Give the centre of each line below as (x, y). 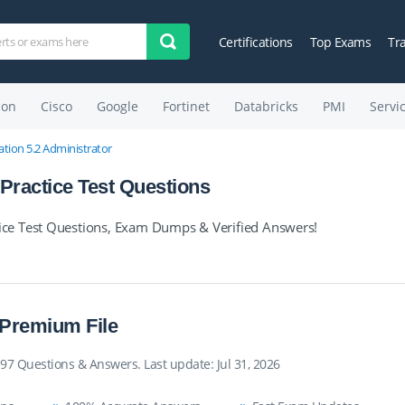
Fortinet (186, 106)
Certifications (255, 42)
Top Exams (340, 42)
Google (117, 106)
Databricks (266, 106)
